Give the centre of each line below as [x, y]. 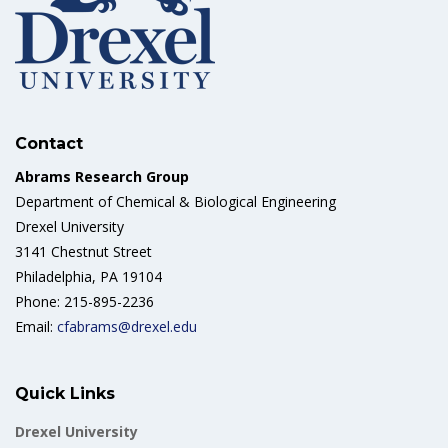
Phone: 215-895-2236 [84, 301]
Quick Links [65, 393]
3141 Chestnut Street [83, 251]
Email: [36, 326]
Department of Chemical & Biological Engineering [175, 201]
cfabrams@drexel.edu [127, 326]
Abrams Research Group [102, 176]
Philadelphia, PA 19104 [88, 276]
